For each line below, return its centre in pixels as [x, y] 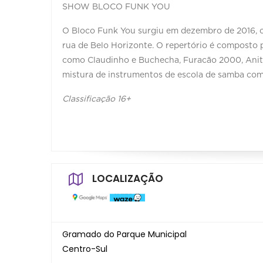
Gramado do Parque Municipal [124, 234]
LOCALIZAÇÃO [128, 178]
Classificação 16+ [97, 99]
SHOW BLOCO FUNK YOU [116, 7]
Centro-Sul [85, 249]
